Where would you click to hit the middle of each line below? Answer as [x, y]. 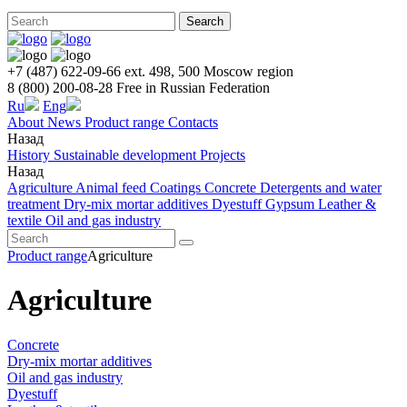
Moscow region [248, 71]
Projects [223, 155]
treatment [35, 204]
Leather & [347, 204]
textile [26, 220]
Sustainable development [127, 155]
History [30, 155]
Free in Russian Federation [193, 88]
